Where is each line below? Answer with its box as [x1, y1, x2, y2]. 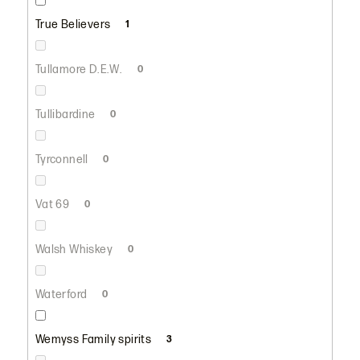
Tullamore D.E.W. [35, 62, 125, 76]
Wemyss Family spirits [35, 332, 154, 346]
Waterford [35, 287, 90, 301]
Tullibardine [35, 107, 98, 121]
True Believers [35, 17, 113, 31]
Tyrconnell [35, 152, 92, 166]
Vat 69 [35, 197, 72, 211]
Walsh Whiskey [35, 242, 116, 256]
